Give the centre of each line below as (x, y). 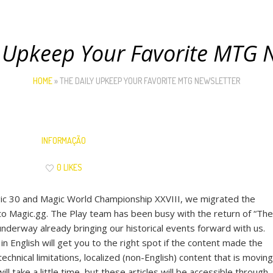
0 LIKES (69, 167)
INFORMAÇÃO (63, 140)
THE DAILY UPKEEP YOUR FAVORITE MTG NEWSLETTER (150, 81)
